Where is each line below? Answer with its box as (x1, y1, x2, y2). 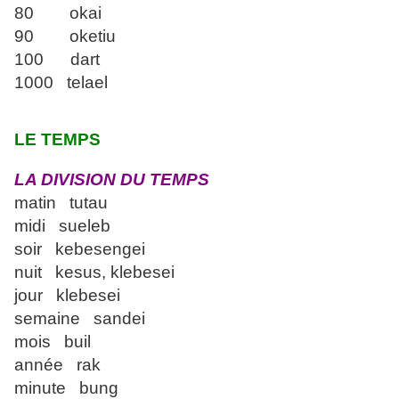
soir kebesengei (14, 240, 145, 259)
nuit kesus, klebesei (14, 263, 175, 282)
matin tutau (14, 193, 108, 213)
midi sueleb (14, 216, 110, 236)
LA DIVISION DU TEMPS (14, 170, 209, 190)
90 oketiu (14, 27, 116, 46)
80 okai (14, 4, 102, 23)
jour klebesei (14, 286, 120, 305)
